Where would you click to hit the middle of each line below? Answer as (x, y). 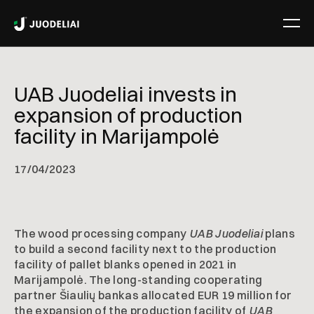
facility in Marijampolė (117, 136)
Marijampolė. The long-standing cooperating (138, 280)
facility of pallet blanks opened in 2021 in (125, 264)
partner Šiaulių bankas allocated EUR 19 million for (153, 295)
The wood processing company (102, 233)
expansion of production (128, 115)
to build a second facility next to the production (145, 249)
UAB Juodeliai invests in (125, 94)
